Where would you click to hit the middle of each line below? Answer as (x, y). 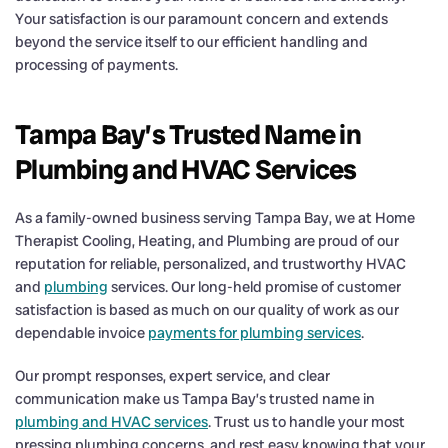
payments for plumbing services (254, 332)
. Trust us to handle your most (306, 421)
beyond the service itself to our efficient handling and (191, 41)
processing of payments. (96, 64)
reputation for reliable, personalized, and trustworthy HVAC (210, 263)
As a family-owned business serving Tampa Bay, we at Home (215, 217)
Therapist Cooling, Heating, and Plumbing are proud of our (207, 240)
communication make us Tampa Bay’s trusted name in (195, 398)
